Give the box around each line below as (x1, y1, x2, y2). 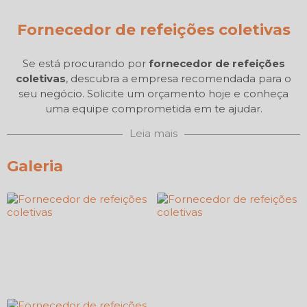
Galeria (7, 157, 63, 175)
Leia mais (130, 127, 177, 140)
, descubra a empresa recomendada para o (66, 72, 291, 85)
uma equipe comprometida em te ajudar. (45, 102, 262, 115)
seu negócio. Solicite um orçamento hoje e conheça (19, 87, 288, 100)
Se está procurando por (22, 57, 149, 70)
